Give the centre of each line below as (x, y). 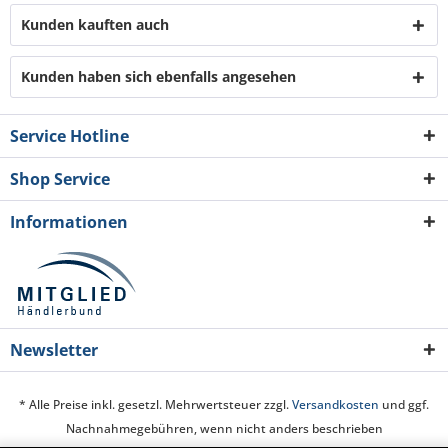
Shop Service (60, 179)
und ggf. (404, 405)
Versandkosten (335, 405)
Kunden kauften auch (95, 24)
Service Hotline (69, 136)
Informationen (69, 222)
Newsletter (54, 350)
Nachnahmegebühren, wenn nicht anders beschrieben (224, 429)
